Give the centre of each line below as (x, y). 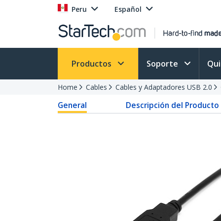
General (72, 105)
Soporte (163, 64)
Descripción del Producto (172, 105)
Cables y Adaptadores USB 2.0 (164, 87)
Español (128, 9)
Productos (92, 64)
